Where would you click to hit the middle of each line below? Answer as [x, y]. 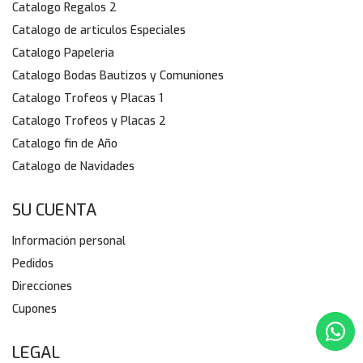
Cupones [34, 310]
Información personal [69, 241]
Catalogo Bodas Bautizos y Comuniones [118, 76]
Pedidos [33, 264]
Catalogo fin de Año [65, 144]
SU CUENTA [55, 211]
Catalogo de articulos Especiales [99, 31]
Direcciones [42, 287]
